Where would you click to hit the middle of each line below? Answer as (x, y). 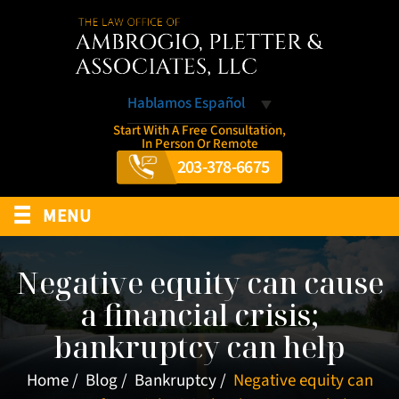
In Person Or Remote (199, 143)
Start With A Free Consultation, (199, 130)
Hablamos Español (186, 103)
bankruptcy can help (199, 346)
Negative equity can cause (199, 282)
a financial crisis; (199, 314)
